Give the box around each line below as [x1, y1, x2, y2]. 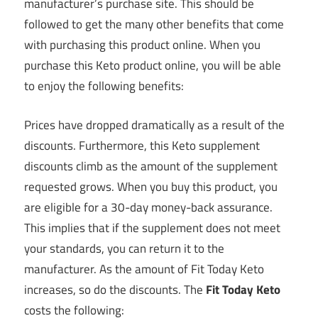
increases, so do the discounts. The [24, 280, 206, 299]
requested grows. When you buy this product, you [24, 177, 278, 196]
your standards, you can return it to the [24, 238, 224, 258]
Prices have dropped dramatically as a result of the [24, 115, 285, 134]
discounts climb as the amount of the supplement [24, 156, 278, 175]
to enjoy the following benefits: [24, 77, 184, 96]
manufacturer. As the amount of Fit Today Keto [24, 259, 264, 278]
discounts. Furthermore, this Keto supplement [24, 136, 260, 155]
